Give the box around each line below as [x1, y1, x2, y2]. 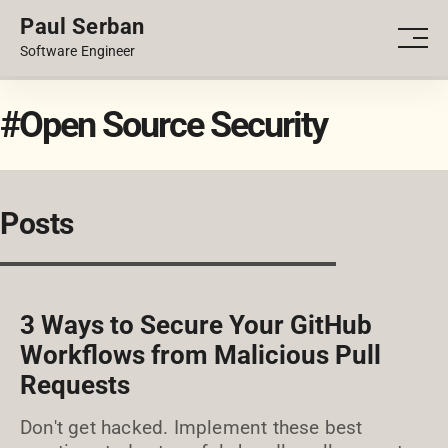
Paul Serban [20, 14, 145, 40]
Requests [20, 370, 130, 400]
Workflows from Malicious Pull [20, 340, 381, 370]
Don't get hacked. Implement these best [20, 416, 363, 439]
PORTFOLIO [339, 30, 428, 50]
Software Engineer [20, 43, 136, 60]
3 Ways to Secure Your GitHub [20, 310, 372, 340]
